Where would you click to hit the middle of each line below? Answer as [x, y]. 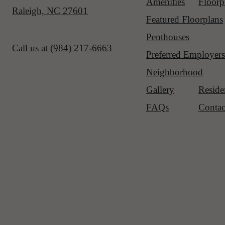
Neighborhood [175, 72]
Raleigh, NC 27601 [50, 11]
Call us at [30, 48]
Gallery [160, 89]
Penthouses [168, 37]
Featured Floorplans [185, 19]
